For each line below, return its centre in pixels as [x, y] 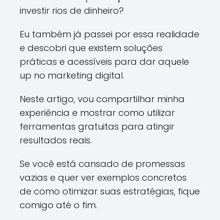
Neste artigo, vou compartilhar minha [102, 99]
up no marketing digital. [72, 75]
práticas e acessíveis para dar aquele [104, 62]
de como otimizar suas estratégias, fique [110, 191]
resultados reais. [56, 140]
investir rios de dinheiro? [72, 11]
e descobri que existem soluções [91, 48]
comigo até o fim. [58, 205]
